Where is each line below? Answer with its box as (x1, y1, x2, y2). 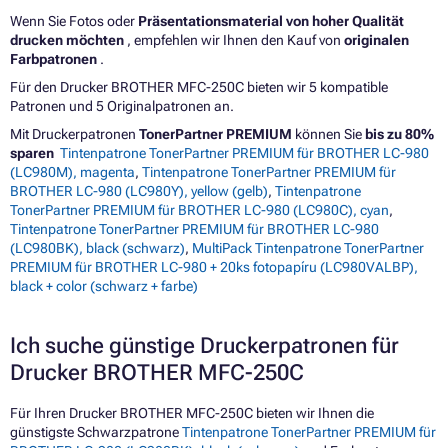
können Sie (292, 125, 365, 142)
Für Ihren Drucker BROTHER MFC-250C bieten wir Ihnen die (10, 404, 374, 421)
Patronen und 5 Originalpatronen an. (10, 97, 234, 114)
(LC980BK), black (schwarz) (10, 239, 185, 256)
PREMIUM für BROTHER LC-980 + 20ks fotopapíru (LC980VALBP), (10, 258, 418, 275)
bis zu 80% (365, 125, 434, 142)
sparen (10, 144, 54, 161)
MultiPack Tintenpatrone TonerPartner (192, 239, 424, 256)
